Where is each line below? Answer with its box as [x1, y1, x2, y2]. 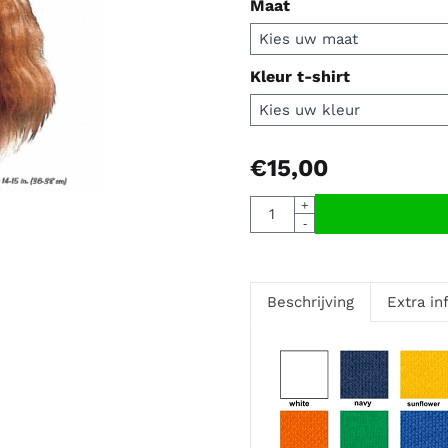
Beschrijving [266, 293, 354, 312]
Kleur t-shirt [249, 67, 350, 87]
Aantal [248, 196, 295, 215]
